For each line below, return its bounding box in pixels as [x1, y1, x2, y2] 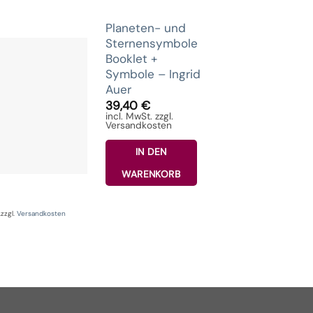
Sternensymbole [105, 35, 198, 51]
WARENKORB [122, 168, 181, 181]
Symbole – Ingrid [105, 66, 201, 82]
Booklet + [105, 50, 157, 66]
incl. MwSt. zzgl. [105, 109, 173, 122]
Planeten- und [105, 20, 186, 36]
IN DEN [136, 145, 167, 159]
